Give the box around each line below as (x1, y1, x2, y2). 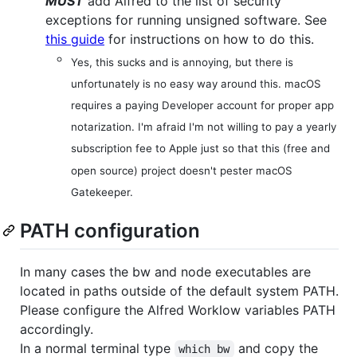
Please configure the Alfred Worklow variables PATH (20, 302, 335, 319)
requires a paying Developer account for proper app (71, 99, 334, 112)
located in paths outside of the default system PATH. (20, 283, 339, 300)
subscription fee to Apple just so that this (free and (71, 142, 330, 155)
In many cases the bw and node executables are (20, 264, 311, 280)
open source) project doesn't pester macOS (71, 163, 292, 177)
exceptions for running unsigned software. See (45, 11, 327, 28)
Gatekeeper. (71, 185, 133, 198)
